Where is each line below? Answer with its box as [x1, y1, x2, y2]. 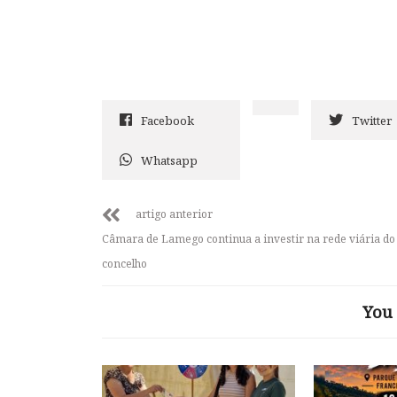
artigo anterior [136, 206, 213, 222]
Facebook [141, 112, 194, 128]
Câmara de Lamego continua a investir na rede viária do [102, 230, 395, 246]
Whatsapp [141, 152, 198, 168]
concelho [102, 255, 147, 271]
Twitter [352, 112, 392, 128]
